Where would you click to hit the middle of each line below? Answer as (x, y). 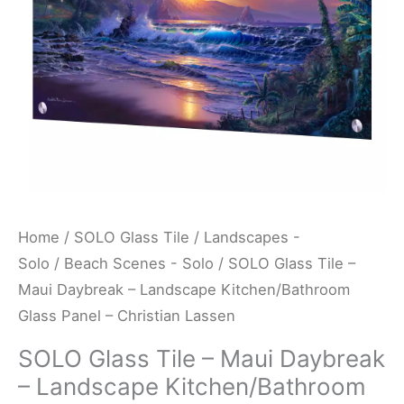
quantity (49, 202)
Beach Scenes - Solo (139, 263)
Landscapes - (252, 237)
